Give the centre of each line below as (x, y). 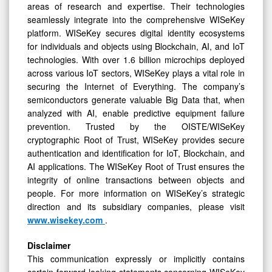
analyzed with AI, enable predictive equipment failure (136, 113)
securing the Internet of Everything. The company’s (136, 87)
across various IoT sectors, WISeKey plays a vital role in (136, 73)
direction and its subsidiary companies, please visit (136, 207)
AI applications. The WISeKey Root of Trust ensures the (136, 167)
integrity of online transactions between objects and (136, 180)
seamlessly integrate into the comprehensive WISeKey (136, 20)
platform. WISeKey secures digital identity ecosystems (136, 33)
